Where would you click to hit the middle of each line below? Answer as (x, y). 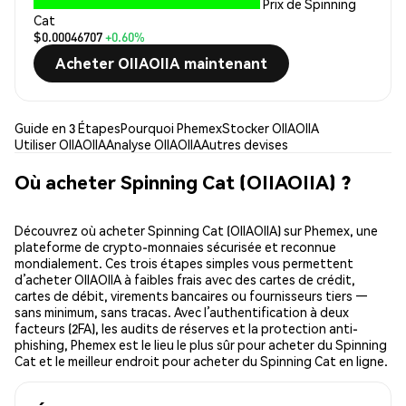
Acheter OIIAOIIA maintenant (161, 63)
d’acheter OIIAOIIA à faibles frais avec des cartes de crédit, (185, 280)
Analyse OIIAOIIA (154, 145)
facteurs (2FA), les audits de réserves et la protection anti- (186, 329)
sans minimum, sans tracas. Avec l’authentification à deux (182, 312)
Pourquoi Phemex (171, 128)
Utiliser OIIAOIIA (60, 145)
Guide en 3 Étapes (68, 128)
